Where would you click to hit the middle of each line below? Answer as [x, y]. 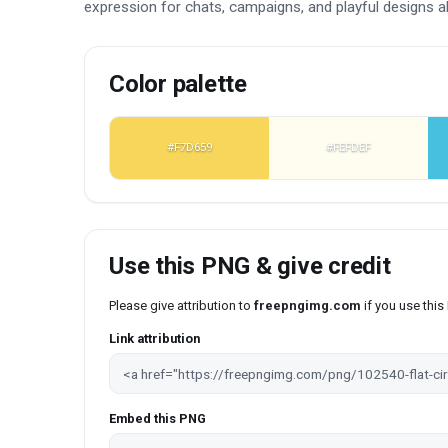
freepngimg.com [307, 306]
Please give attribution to [181, 306]
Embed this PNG [157, 418]
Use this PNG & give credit [250, 266]
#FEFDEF [349, 147]
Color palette [178, 84]
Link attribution [154, 339]
